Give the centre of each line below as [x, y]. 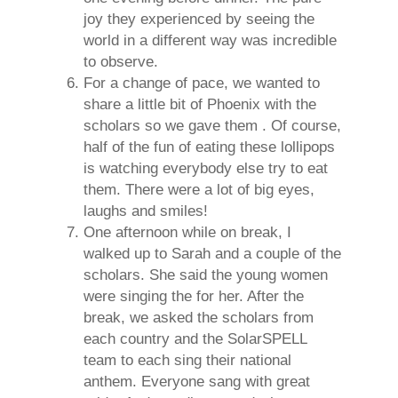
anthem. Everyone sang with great [197, 381]
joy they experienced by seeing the [199, 19]
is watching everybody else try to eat [206, 168]
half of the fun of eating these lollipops [209, 147]
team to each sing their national [187, 360]
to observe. [121, 61]
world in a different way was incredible [210, 40]
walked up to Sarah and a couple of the [212, 253]
